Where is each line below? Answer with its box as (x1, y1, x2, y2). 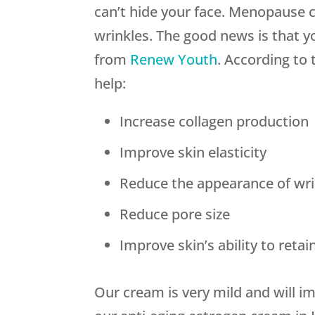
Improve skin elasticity (120, 143, 267, 162)
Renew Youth (130, 50, 218, 70)
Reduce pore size (120, 205, 231, 224)
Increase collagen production (120, 112, 309, 131)
